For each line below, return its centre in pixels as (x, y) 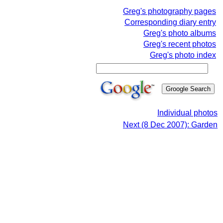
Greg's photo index (183, 55)
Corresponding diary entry (170, 22)
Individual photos (187, 113)
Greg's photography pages (169, 11)
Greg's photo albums (180, 33)
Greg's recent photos (180, 44)
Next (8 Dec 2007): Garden (170, 125)
